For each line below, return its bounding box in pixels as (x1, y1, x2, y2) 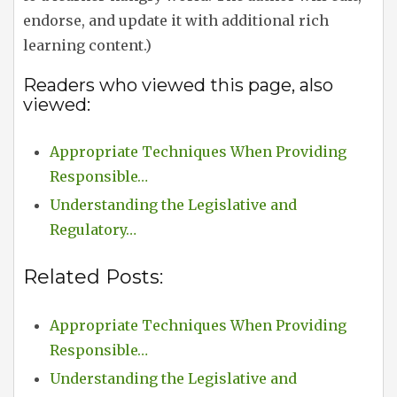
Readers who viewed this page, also (23, 74, 333, 97)
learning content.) (23, 36, 152, 55)
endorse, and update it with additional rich (23, 12, 329, 30)
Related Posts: (23, 265, 163, 290)
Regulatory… (50, 221, 136, 239)
